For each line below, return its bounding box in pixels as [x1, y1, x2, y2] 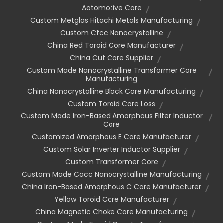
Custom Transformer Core [65, 156, 158, 167]
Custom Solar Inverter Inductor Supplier [43, 144, 180, 154]
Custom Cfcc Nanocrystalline [60, 27, 163, 38]
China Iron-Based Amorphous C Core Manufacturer [22, 181, 201, 192]
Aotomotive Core [81, 2, 142, 13]
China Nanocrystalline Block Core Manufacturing [27, 86, 196, 96]
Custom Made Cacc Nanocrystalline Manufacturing [21, 169, 202, 179]
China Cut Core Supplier [70, 52, 153, 63]
